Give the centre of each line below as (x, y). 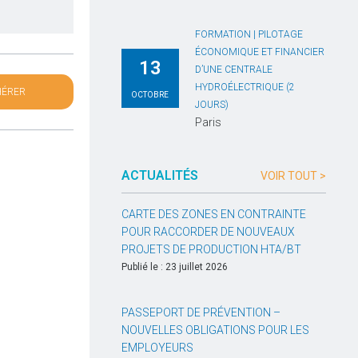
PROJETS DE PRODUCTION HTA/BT (211, 250)
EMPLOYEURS (157, 348)
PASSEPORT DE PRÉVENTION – (201, 313)
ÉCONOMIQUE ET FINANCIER (259, 52)
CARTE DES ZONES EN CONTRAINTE (214, 215)
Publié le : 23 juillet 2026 (175, 267)
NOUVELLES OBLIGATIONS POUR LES (215, 330)
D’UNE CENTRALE (233, 70)
